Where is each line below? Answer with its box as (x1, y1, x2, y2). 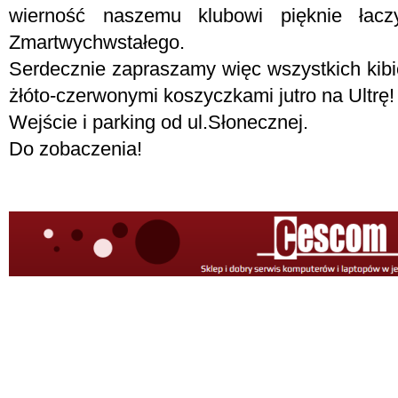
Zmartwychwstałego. (9, 31, 185, 53)
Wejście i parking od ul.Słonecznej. (9, 111, 308, 133)
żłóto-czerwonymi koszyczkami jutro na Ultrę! (9, 84, 394, 107)
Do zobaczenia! (9, 138, 142, 160)
